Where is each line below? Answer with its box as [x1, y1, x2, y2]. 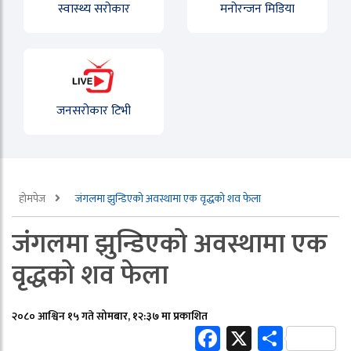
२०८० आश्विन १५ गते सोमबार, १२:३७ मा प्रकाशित [12, 307, 208, 326]
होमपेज [19, 190, 48, 208]
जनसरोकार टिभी [56, 100, 131, 122]
